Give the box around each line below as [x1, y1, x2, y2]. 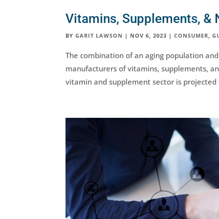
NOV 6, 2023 [130, 31, 167, 39]
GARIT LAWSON [75, 31, 123, 39]
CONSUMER [174, 31, 209, 39]
